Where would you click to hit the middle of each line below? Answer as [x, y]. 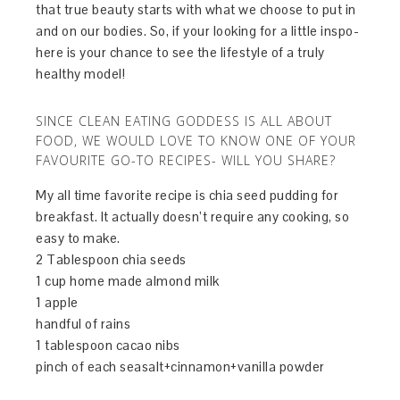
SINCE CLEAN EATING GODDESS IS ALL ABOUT [184, 121]
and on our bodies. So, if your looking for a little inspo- [198, 30]
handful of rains [83, 323]
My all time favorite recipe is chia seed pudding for [187, 195]
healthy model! [81, 73]
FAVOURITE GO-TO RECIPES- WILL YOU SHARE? [186, 160]
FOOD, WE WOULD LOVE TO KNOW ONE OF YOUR [196, 140]
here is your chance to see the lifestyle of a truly [180, 52]
